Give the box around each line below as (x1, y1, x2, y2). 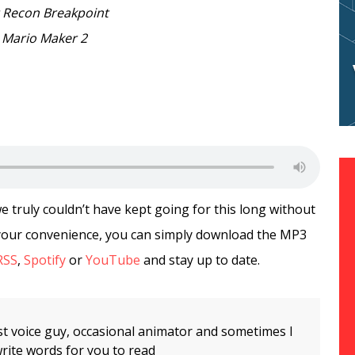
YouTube (86, 251, 140, 269)
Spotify (24, 251, 66, 269)
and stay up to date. (140, 251, 260, 269)
